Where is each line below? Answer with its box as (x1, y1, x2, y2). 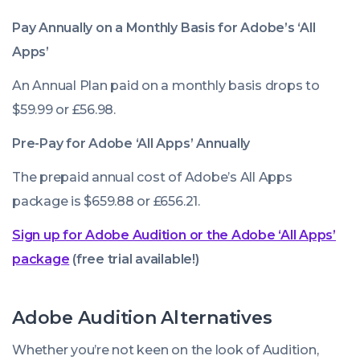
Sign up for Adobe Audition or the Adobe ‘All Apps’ (12, 227, 337, 243)
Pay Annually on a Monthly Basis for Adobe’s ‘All (12, 20, 316, 36)
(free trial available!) (72, 252, 199, 268)
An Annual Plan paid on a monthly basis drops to (12, 78, 320, 94)
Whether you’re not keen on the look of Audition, (12, 342, 319, 358)
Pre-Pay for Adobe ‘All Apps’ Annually (12, 136, 251, 152)
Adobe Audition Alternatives (12, 307, 272, 329)
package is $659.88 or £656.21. (12, 194, 200, 210)
